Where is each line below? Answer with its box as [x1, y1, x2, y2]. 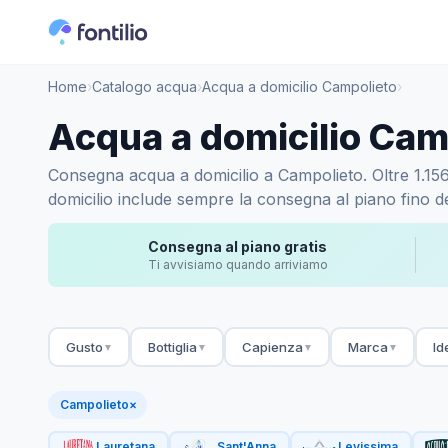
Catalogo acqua [92, 78, 197, 95]
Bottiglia [147, 338, 197, 355]
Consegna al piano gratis [148, 238, 327, 255]
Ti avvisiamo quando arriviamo [147, 257, 328, 272]
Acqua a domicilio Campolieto [202, 78, 397, 95]
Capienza [241, 338, 303, 355]
